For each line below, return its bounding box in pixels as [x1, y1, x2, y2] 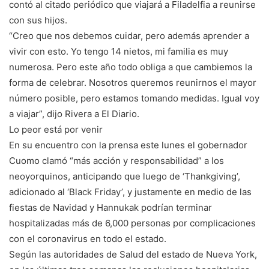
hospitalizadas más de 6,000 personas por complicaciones [9, 217, 256, 229]
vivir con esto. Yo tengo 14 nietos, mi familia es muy [9, 46, 228, 58]
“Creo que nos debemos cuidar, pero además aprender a [9, 30, 249, 42]
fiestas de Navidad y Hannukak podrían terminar [9, 202, 212, 214]
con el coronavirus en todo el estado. [9, 233, 166, 245]
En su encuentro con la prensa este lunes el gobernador [9, 139, 247, 151]
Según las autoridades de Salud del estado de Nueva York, [9, 249, 257, 261]
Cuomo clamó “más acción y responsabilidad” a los [9, 155, 224, 167]
